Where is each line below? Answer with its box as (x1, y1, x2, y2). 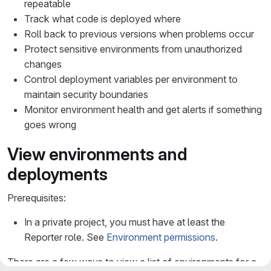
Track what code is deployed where (24, 13, 181, 25)
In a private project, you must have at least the (24, 216, 225, 228)
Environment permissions (106, 231, 215, 243)
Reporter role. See (24, 231, 106, 243)
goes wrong (24, 119, 76, 131)
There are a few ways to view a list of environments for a (7, 256, 256, 268)
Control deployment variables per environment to (24, 73, 238, 85)
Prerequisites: (7, 192, 66, 204)
